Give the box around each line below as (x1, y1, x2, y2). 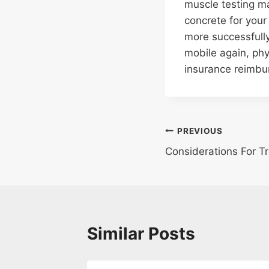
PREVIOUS (177, 125, 223, 136)
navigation (165, 149, 250, 170)
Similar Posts (87, 223, 195, 244)
